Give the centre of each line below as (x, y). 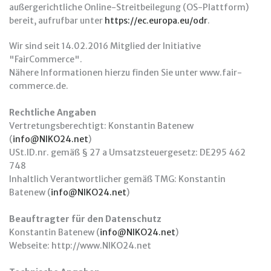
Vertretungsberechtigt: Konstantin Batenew (101, 126)
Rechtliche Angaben (53, 113)
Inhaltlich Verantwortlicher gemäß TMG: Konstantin (117, 179)
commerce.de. (39, 86)
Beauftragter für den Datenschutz (85, 219)
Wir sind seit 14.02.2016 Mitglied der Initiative (105, 46)
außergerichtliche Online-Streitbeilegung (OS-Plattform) (129, 7)
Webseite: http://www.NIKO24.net (84, 246)
